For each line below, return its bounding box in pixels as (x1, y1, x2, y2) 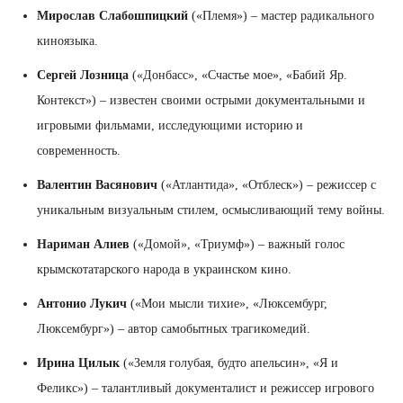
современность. (37, 143, 121, 157)
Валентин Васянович (37, 177, 157, 192)
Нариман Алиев (37, 237, 130, 251)
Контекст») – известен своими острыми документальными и (37, 93, 365, 107)
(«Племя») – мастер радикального (188, 8, 374, 22)
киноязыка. (37, 33, 98, 48)
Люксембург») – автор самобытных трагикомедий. (37, 321, 310, 336)
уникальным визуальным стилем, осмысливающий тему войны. (37, 202, 385, 217)
